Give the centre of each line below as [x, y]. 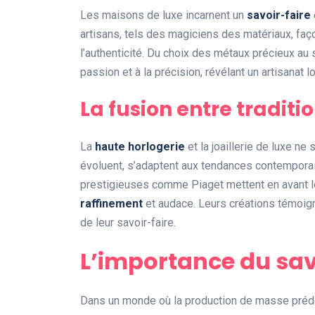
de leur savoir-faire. [128, 223]
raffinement [111, 204]
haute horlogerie [140, 147]
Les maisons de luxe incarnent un [163, 15]
